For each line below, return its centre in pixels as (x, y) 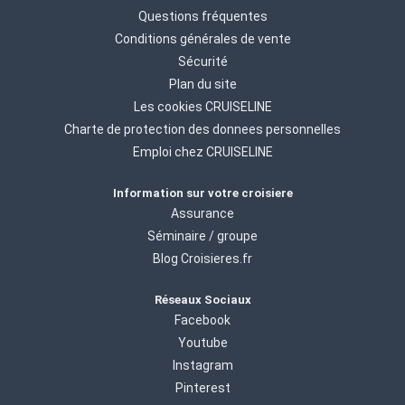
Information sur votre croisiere (202, 193)
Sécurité (202, 61)
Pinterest (202, 388)
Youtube (202, 343)
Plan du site (202, 84)
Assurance (202, 213)
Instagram (202, 366)
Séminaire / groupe (202, 235)
